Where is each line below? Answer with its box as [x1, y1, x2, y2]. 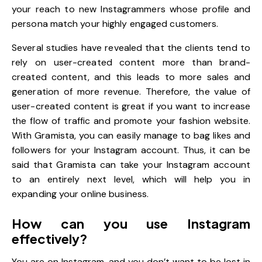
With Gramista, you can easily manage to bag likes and [12, 129, 250, 142]
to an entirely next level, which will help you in [12, 173, 250, 185]
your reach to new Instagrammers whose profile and [12, 2, 250, 15]
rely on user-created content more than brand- [12, 56, 250, 68]
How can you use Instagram [12, 215, 250, 232]
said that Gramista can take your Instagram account [12, 158, 250, 171]
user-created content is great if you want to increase [12, 99, 250, 112]
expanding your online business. [12, 187, 149, 200]
